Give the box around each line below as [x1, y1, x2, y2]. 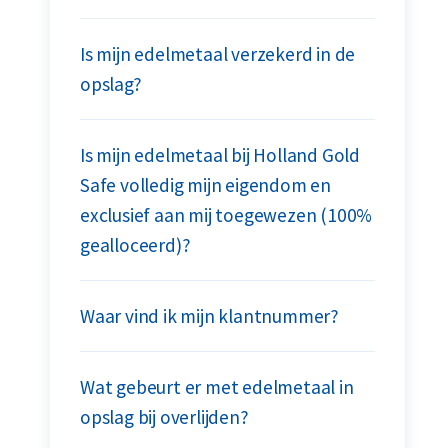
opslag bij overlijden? [80, 405, 249, 429]
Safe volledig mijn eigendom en [80, 173, 332, 197]
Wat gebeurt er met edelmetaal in [80, 375, 354, 399]
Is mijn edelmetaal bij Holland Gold [80, 143, 361, 167]
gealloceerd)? [80, 233, 191, 257]
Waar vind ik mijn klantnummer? [80, 304, 339, 328]
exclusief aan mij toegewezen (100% [80, 203, 373, 227]
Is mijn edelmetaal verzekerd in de [80, 42, 356, 66]
